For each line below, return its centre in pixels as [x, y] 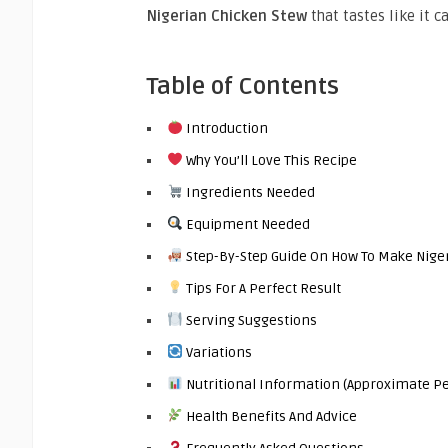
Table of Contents [243, 86]
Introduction [225, 128]
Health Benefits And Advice [269, 416]
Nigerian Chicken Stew [227, 15]
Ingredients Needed [248, 192]
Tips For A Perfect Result [261, 288]
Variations [217, 352]
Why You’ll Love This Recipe [269, 160]
